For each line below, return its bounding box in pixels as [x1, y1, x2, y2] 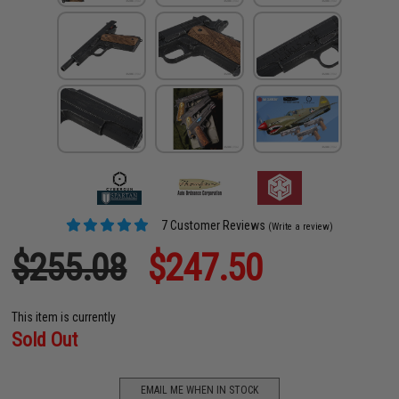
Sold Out [12, 328, 78, 351]
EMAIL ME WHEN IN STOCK [140, 384, 258, 396]
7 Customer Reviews [159, 217, 266, 232]
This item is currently [12, 309, 117, 324]
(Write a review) [268, 220, 334, 232]
